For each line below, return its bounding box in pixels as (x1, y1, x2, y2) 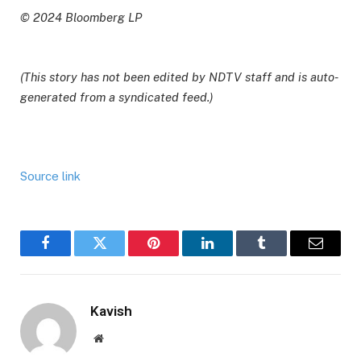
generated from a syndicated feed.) (20, 89, 214, 104)
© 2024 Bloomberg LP (20, 10, 142, 25)
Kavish (90, 302, 132, 319)
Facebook (44, 247, 101, 263)
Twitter (98, 247, 140, 263)
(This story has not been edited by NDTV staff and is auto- (20, 69, 338, 84)
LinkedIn (206, 247, 259, 263)
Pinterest (152, 247, 203, 263)
